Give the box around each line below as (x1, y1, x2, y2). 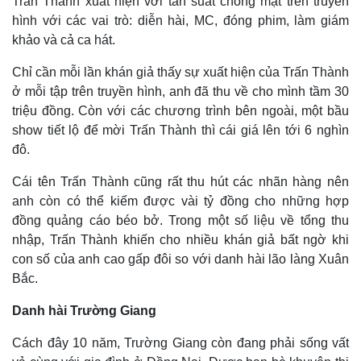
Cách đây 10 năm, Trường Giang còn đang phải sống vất (12, 335, 349, 350)
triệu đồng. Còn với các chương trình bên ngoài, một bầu (12, 103, 349, 118)
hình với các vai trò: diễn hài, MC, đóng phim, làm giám (12, 13, 349, 27)
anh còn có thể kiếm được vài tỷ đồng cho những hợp (12, 193, 349, 208)
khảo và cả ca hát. (12, 32, 115, 47)
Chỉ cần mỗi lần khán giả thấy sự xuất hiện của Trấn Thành (12, 64, 349, 79)
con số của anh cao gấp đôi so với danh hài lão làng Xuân (12, 251, 349, 266)
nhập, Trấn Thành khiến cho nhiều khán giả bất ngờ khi (12, 232, 349, 247)
